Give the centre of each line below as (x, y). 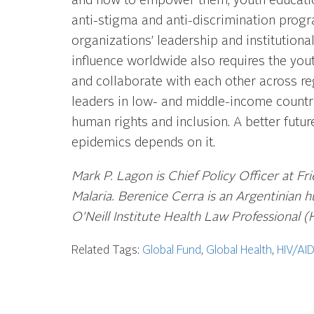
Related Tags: (107, 251)
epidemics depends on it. (143, 143)
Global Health (239, 251)
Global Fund (171, 251)
